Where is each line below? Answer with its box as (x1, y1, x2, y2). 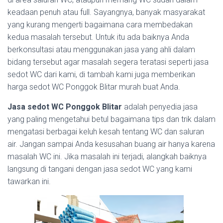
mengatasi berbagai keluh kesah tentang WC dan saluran (7, 127, 204, 136)
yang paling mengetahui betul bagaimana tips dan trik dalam (7, 114, 216, 124)
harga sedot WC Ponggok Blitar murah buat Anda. (7, 82, 180, 92)
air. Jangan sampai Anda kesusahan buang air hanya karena (7, 139, 215, 149)
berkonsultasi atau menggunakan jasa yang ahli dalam (7, 45, 195, 54)
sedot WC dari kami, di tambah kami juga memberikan (7, 70, 195, 79)
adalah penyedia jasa (122, 102, 198, 111)
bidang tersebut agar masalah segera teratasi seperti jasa (7, 57, 209, 67)
